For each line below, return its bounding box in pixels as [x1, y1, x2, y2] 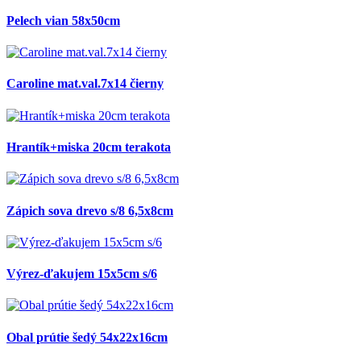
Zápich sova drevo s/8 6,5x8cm [6, 203, 173, 218]
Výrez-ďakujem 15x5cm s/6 [6, 267, 157, 281]
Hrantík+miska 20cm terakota [6, 140, 171, 155]
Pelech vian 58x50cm [6, 13, 120, 27]
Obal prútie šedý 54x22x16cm [6, 330, 168, 344]
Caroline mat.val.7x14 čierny [6, 77, 164, 91]
